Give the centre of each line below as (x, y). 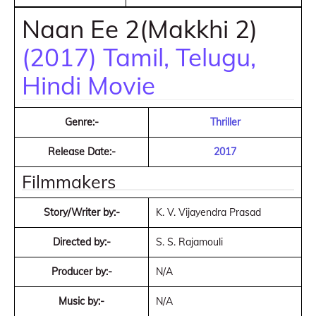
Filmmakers (69, 182)
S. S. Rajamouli (189, 242)
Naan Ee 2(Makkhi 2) (140, 29)
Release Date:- (81, 152)
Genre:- (81, 122)
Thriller (225, 122)
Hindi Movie (89, 85)
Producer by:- (81, 272)
